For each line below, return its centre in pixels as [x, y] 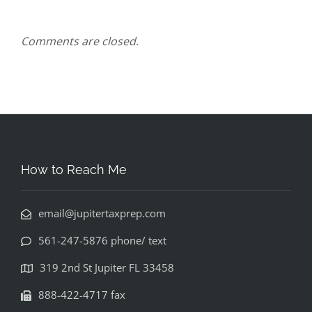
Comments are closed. [80, 41]
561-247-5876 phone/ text [102, 240]
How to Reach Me [74, 169]
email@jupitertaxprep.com [102, 213]
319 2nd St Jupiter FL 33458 [107, 267]
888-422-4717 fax [82, 294]
